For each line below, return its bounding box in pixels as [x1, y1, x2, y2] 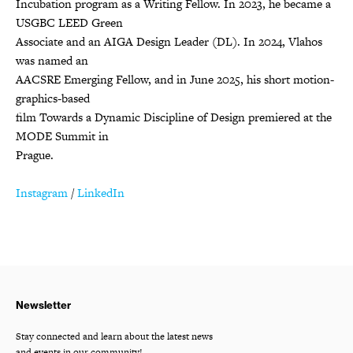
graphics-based [16, 89, 90, 106]
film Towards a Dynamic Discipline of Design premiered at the [16, 108, 332, 125]
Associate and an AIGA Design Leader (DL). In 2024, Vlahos [16, 32, 322, 50]
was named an [16, 51, 88, 69]
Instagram [16, 184, 68, 201]
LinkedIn [77, 184, 124, 201]
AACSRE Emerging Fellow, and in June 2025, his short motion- [16, 70, 334, 87]
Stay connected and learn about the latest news [16, 329, 213, 344]
